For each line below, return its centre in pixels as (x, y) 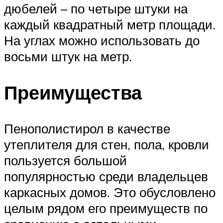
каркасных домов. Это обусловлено (110, 192)
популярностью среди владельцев (106, 176)
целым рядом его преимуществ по (106, 208)
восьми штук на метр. (68, 56)
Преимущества (73, 92)
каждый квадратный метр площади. (110, 24)
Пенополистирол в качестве (87, 128)
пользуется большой (65, 160)
